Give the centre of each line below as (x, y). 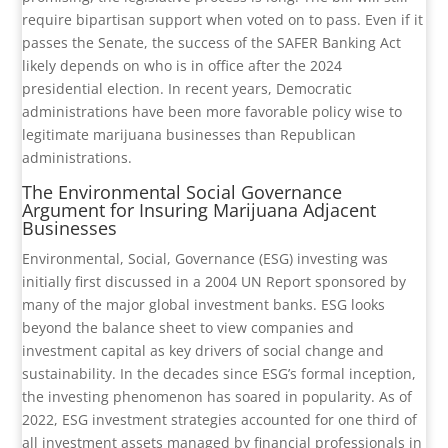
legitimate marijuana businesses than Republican (189, 135)
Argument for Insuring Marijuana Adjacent (199, 210)
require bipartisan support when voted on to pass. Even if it (223, 20)
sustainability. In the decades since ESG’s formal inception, (219, 374)
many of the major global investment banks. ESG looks (204, 305)
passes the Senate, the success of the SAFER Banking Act (212, 43)
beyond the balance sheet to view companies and (188, 328)
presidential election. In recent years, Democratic (187, 89)
